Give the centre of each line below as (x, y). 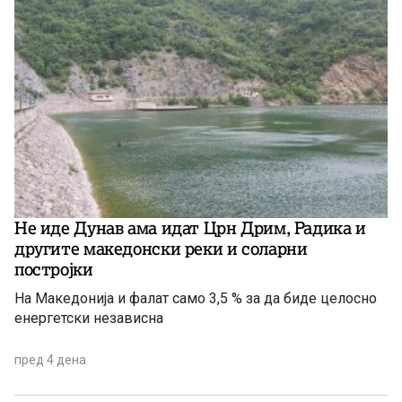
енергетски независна (89, 318)
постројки (54, 269)
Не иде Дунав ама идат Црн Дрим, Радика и (190, 227)
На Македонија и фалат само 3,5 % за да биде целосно (196, 298)
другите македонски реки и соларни (161, 248)
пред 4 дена (50, 359)
